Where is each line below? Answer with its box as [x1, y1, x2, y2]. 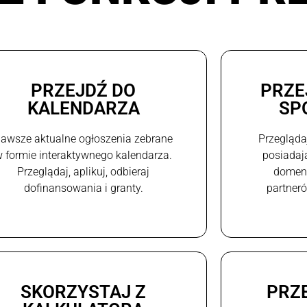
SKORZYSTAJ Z [21, 281, 147, 302]
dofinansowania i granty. [23, 181, 143, 195]
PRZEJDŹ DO [31, 79, 136, 101]
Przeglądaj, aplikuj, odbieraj [17, 164, 150, 178]
